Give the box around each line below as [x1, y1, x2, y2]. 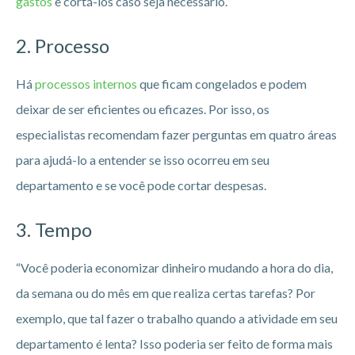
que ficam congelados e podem [139, 75, 307, 91]
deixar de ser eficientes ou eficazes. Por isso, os [16, 101, 269, 116]
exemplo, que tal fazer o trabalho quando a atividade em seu [16, 310, 338, 326]
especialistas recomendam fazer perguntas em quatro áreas [16, 126, 337, 142]
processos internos [35, 75, 139, 91]
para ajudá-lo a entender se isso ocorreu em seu [16, 151, 269, 167]
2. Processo [16, 33, 109, 57]
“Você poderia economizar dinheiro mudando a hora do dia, [16, 259, 333, 275]
